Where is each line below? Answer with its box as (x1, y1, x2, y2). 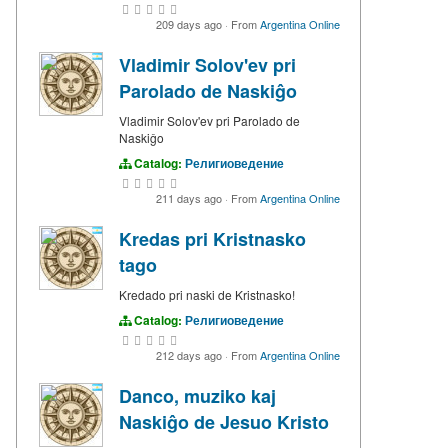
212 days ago (156, 346, 225, 363)
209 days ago (156, 15, 225, 32)
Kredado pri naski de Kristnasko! (119, 285, 295, 303)
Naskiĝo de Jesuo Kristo (119, 408, 329, 435)
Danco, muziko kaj (119, 382, 276, 409)
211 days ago (156, 189, 225, 206)
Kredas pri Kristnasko (119, 225, 306, 252)
